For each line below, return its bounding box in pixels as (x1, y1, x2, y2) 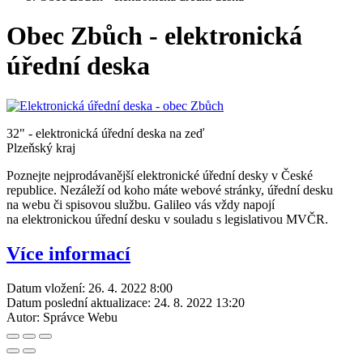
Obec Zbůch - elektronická (6, 21, 302, 51)
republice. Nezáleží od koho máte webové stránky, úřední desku (6, 182, 333, 197)
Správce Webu (43, 310, 117, 324)
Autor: (6, 310, 40, 324)
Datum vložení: (6, 280, 85, 295)
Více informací (6, 242, 130, 264)
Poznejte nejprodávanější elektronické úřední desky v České (6, 168, 313, 182)
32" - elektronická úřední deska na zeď (6, 126, 204, 140)
